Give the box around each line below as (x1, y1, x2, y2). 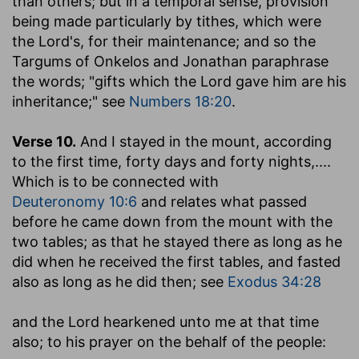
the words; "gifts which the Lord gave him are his (12, 72, 346, 90)
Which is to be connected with (12, 172, 219, 190)
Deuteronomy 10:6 (12, 192, 137, 210)
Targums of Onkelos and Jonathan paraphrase (12, 52, 329, 70)
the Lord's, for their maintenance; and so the (12, 32, 316, 50)
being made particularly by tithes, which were (12, 12, 321, 30)
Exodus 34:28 (228, 272, 321, 290)
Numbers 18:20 (129, 92, 232, 110)
